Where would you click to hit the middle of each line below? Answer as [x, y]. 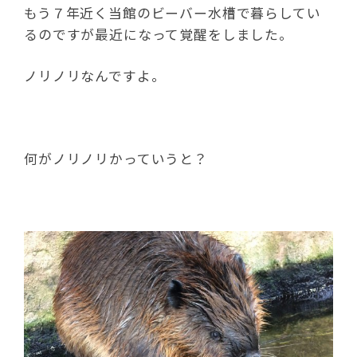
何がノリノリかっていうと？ [116, 159]
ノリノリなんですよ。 [95, 76]
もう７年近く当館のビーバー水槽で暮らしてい [173, 13]
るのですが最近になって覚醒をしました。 [159, 34]
